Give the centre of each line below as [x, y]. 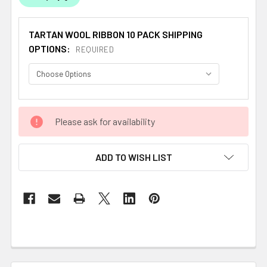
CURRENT [39, 113]
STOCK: [35, 128]
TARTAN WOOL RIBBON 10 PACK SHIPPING [116, 34]
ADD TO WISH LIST [133, 157]
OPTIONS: [50, 48]
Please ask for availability [105, 121]
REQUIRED [95, 50]
